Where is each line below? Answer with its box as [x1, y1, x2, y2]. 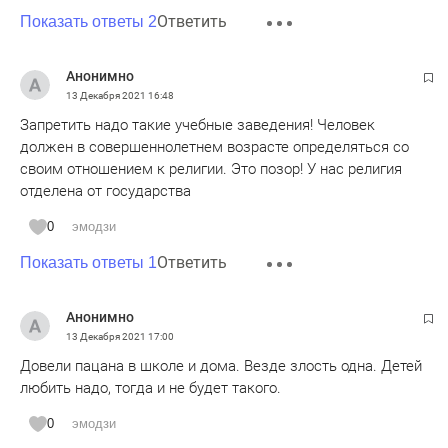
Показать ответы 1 [20, 253, 157, 271]
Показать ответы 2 [20, 12, 157, 30]
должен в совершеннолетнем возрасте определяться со [20, 137, 409, 156]
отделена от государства [20, 181, 191, 200]
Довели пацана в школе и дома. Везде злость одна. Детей [20, 356, 422, 375]
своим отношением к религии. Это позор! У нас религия [20, 159, 402, 178]
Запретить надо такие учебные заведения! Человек [20, 115, 375, 134]
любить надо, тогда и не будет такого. [20, 378, 281, 397]
